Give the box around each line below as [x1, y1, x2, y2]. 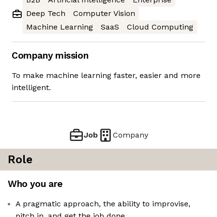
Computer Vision [73, 9, 135, 18]
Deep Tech [26, 9, 65, 18]
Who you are [8, 178, 62, 190]
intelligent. [12, 83, 51, 93]
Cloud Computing [127, 22, 193, 32]
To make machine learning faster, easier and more [12, 71, 201, 80]
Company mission [12, 50, 89, 62]
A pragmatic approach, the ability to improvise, [15, 199, 190, 209]
